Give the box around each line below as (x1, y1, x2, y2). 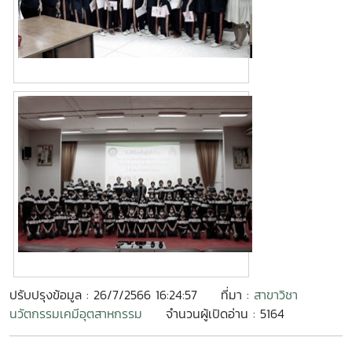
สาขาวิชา (254, 285, 298, 304)
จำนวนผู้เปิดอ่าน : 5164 (166, 304, 284, 323)
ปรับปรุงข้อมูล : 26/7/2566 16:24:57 (9, 285, 197, 304)
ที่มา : (221, 285, 254, 304)
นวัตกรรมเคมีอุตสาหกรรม (9, 304, 142, 323)
